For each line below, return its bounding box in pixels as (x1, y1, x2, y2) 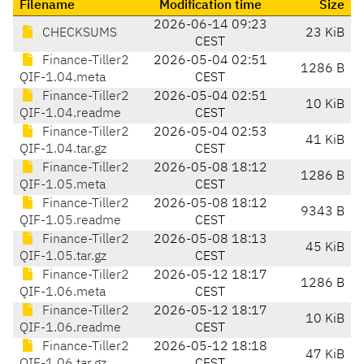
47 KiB (305, 349, 344, 362)
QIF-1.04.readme (19, 107, 121, 121)
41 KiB (305, 134, 344, 148)
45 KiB (305, 241, 344, 255)
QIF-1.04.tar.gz (19, 143, 106, 157)
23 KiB (305, 27, 344, 41)
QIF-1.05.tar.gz (19, 250, 106, 264)
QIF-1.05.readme (19, 214, 121, 228)
